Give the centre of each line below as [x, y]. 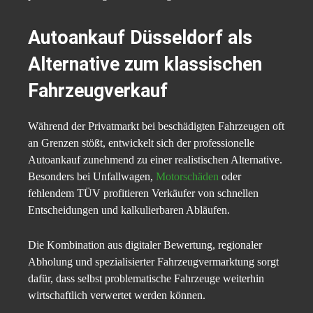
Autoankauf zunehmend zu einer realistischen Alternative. [155, 160]
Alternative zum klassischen [145, 65]
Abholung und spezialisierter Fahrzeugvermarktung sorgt [153, 262]
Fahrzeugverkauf [98, 91]
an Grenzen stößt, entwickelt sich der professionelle [141, 143]
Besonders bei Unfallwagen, [92, 177]
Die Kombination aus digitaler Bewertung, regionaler [145, 245]
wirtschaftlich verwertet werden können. [117, 296]
